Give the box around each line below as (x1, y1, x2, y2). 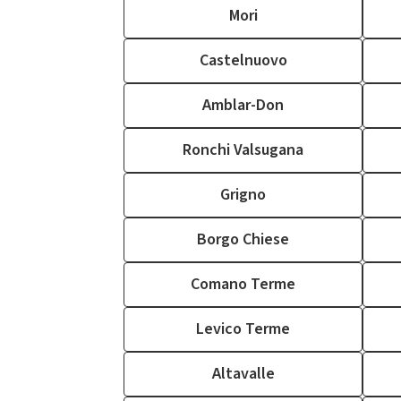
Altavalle (211, 363, 275, 385)
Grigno (220, 183, 266, 206)
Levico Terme (196, 318, 290, 340)
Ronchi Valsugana (183, 139, 303, 161)
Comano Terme (191, 273, 295, 295)
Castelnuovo (199, 49, 287, 72)
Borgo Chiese (197, 228, 289, 251)
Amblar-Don (202, 94, 284, 116)
